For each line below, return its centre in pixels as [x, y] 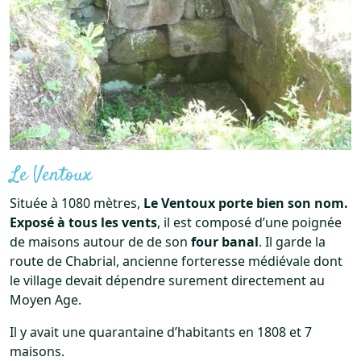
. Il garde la [292, 241]
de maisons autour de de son [99, 241]
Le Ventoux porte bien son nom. [246, 203]
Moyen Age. [46, 299]
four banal [223, 241]
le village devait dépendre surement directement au [167, 280]
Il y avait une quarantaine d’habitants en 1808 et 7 [161, 332]
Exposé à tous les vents [83, 222]
